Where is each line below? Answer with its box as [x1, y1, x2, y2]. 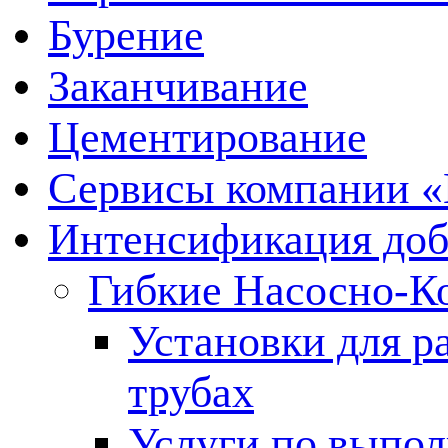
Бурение [48, 11, 204, 60]
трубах [128, 368, 254, 417]
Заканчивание [48, 62, 308, 111]
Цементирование [48, 113, 367, 162]
